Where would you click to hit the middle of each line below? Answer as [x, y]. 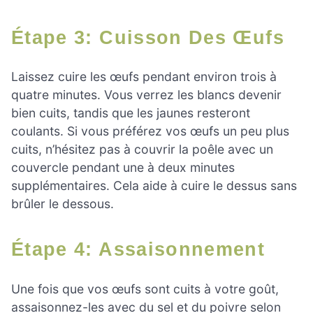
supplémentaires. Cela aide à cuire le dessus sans [154, 186]
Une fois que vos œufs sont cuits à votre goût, [145, 289]
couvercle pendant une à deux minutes [123, 168]
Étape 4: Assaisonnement [145, 249]
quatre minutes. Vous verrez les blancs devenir [146, 95]
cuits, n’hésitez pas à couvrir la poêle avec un [142, 150]
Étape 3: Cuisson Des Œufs [154, 38]
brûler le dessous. [63, 204]
